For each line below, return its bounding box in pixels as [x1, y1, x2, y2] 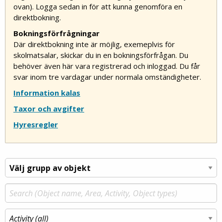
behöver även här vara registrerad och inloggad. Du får [13, 61, 200, 71]
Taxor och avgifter [13, 104, 84, 114]
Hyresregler [13, 119, 58, 130]
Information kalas [13, 88, 80, 98]
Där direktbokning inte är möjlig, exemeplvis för [13, 39, 175, 50]
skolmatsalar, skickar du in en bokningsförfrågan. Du [13, 50, 188, 60]
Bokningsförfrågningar [13, 28, 100, 39]
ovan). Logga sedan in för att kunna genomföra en [13, 1, 182, 12]
